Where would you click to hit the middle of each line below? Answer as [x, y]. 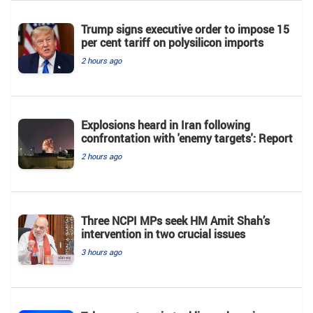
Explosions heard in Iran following [166, 125]
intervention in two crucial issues [163, 234]
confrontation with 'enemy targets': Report [187, 139]
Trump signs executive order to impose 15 [185, 30]
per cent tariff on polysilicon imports [172, 43]
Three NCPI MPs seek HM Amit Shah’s [175, 221]
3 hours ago [101, 252]
